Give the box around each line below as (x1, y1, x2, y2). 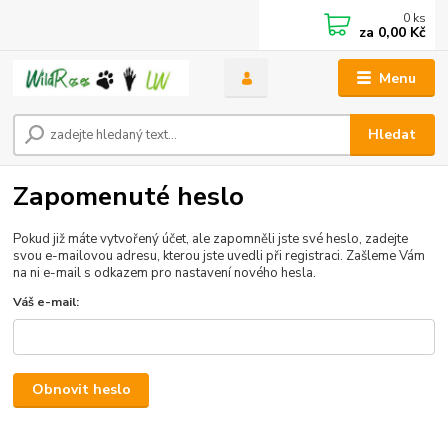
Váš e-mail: (13, 294, 80, 311)
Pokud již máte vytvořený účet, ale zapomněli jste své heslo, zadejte (13, 230, 409, 249)
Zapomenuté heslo (13, 177, 245, 214)
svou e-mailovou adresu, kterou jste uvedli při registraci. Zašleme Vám (13, 247, 426, 266)
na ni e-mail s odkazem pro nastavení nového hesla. (13, 264, 317, 283)
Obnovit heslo (31, 380, 131, 400)
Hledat (368, 124, 417, 144)
